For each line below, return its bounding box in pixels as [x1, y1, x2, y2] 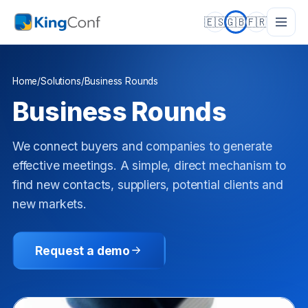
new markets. [12, 197, 87, 212]
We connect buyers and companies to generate [12, 139, 273, 154]
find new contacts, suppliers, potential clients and [12, 177, 283, 192]
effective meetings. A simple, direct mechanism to [12, 158, 287, 173]
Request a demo [35, 243, 130, 258]
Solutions [41, 75, 81, 87]
